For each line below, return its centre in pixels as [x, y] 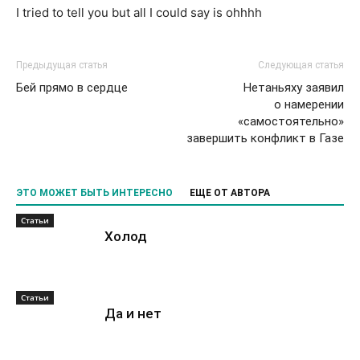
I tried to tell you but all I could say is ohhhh [139, 12]
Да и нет [133, 313]
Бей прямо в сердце [72, 88]
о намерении [309, 104]
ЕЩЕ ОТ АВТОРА [230, 193]
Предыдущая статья [62, 65]
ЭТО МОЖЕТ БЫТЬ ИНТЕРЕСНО [94, 193]
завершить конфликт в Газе [265, 138]
